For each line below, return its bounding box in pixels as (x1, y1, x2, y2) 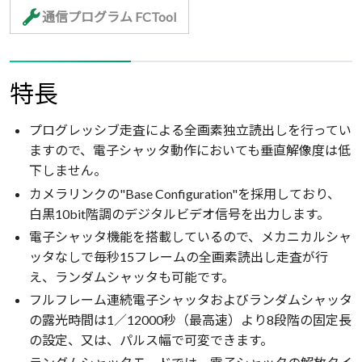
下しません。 (29, 162, 107, 179)
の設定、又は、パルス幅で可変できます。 (29, 331, 273, 347)
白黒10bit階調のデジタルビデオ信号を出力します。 (29, 205, 330, 221)
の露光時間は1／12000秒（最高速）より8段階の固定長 (29, 311, 351, 327)
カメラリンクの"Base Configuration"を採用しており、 (29, 185, 340, 201)
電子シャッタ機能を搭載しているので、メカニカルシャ (29, 228, 351, 244)
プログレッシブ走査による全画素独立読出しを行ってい (29, 122, 351, 138)
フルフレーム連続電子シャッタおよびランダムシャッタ (29, 291, 352, 307)
